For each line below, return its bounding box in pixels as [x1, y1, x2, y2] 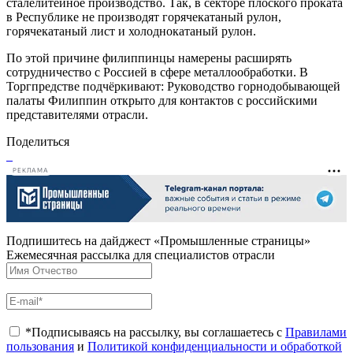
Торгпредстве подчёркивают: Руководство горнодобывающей [6, 79, 340, 93]
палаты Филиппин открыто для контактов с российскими [6, 93, 318, 107]
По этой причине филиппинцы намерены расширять [6, 50, 292, 65]
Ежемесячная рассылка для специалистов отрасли [6, 247, 275, 262]
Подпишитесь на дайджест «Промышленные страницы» [6, 233, 310, 247]
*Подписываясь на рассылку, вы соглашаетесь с [25, 325, 285, 339]
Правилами [285, 325, 347, 339]
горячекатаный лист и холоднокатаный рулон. [6, 24, 256, 38]
